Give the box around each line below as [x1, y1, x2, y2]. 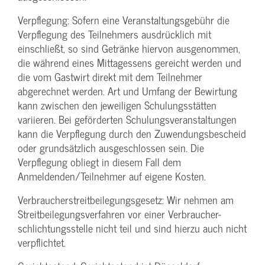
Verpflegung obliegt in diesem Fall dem [18, 153, 181, 171]
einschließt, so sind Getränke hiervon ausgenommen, [18, 40, 240, 57]
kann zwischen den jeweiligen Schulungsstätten [18, 96, 216, 114]
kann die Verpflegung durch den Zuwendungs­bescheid [18, 125, 246, 143]
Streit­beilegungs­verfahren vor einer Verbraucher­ [18, 205, 222, 223]
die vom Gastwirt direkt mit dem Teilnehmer [18, 68, 202, 86]
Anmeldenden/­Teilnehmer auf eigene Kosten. [18, 167, 206, 185]
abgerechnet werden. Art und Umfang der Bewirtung [18, 82, 237, 100]
